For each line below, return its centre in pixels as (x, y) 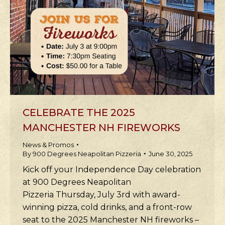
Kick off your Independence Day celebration (112, 170)
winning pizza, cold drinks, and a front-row (107, 207)
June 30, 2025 (171, 154)
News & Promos (48, 145)
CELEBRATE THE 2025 (79, 113)
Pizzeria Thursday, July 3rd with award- (101, 195)
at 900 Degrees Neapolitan (77, 182)
